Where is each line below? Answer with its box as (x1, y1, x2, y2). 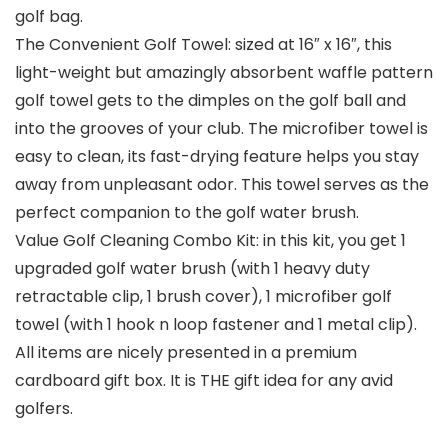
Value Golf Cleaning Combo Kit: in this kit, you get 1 (15, 229, 406, 253)
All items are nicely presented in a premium (15, 341, 357, 365)
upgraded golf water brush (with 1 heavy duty (15, 257, 370, 281)
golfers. (15, 397, 73, 421)
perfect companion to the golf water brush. (15, 201, 359, 225)
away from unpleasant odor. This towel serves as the (15, 173, 429, 197)
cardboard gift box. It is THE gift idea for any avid (15, 369, 393, 393)
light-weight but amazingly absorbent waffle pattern (15, 61, 433, 85)
